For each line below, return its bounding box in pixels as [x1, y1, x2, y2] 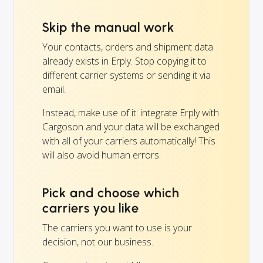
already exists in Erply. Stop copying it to [42, 55, 207, 68]
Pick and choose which [42, 185, 180, 201]
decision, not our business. [42, 235, 153, 249]
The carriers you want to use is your [42, 221, 192, 235]
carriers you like [42, 200, 140, 217]
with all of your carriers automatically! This [42, 134, 215, 148]
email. [42, 83, 66, 96]
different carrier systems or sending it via [42, 69, 211, 82]
